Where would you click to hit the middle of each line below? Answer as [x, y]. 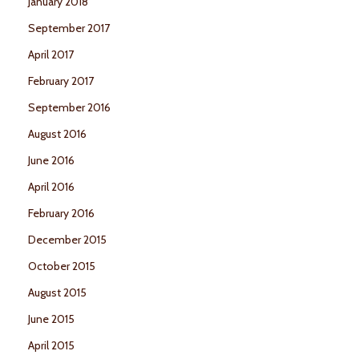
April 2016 [51, 187]
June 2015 [51, 319]
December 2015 [67, 240]
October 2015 [62, 266]
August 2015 [57, 293]
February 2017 [61, 81]
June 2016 [51, 161]
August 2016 [57, 134]
